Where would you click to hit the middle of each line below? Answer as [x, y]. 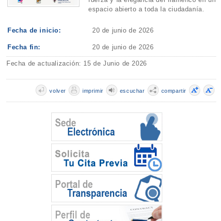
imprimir [93, 91]
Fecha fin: [24, 47]
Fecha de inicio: [34, 30]
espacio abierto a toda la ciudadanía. [147, 9]
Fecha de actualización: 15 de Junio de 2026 [77, 63]
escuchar [132, 91]
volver [58, 91]
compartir [174, 91]
